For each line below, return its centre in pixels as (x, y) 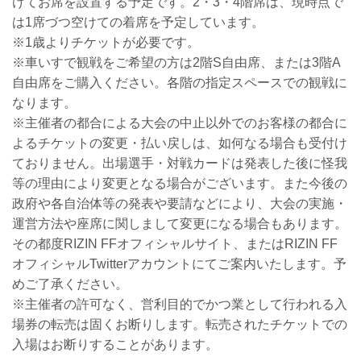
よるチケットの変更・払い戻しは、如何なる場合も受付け (180, 143)
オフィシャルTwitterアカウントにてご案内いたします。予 (179, 264)
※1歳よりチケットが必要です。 (106, 43)
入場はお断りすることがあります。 (115, 345)
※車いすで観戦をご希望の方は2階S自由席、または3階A (176, 63)
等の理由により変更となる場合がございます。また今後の (180, 184)
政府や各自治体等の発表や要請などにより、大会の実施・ (180, 204)
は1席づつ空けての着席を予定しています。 (138, 23)
